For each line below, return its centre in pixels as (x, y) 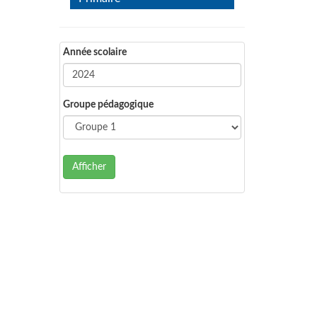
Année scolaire (94, 52)
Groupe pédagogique (108, 105)
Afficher (89, 167)
